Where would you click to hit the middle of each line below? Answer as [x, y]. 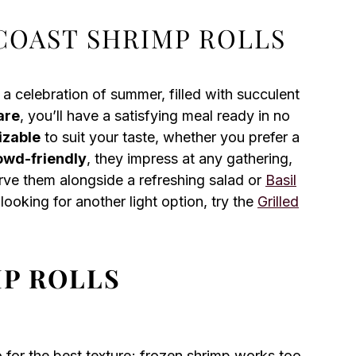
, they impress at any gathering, [190, 159]
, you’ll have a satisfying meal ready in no [155, 116]
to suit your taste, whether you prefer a [170, 137]
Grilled [278, 201]
